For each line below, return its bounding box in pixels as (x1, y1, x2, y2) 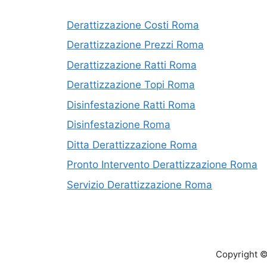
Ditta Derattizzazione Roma (67, 138, 197, 151)
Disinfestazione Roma (67, 119, 170, 131)
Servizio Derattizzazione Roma (67, 178, 212, 191)
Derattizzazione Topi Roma (67, 79, 195, 91)
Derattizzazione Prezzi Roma (67, 39, 204, 51)
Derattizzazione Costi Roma (67, 18, 199, 31)
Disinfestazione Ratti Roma (67, 98, 195, 111)
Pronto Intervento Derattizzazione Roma (67, 159, 257, 171)
